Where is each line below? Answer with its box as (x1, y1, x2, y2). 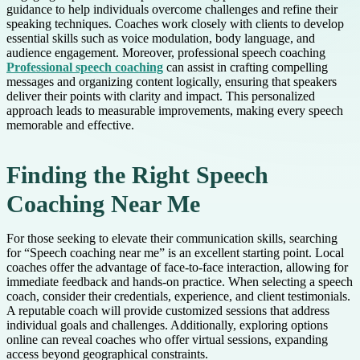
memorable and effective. (6, 118, 134, 133)
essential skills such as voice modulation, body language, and (6, 31, 315, 46)
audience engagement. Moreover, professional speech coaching (6, 46, 325, 60)
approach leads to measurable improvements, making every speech (6, 104, 343, 118)
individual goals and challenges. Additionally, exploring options (6, 318, 328, 333)
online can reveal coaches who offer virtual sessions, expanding (6, 333, 328, 347)
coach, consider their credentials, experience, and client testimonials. (6, 289, 350, 304)
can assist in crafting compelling (163, 60, 328, 75)
